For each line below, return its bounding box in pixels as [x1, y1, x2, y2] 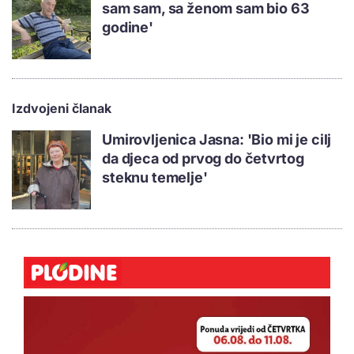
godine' [102, 19, 153, 36]
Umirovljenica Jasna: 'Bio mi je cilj [102, 131, 332, 149]
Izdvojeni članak [12, 100, 111, 117]
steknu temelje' [102, 169, 208, 186]
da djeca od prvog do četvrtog [102, 150, 304, 168]
